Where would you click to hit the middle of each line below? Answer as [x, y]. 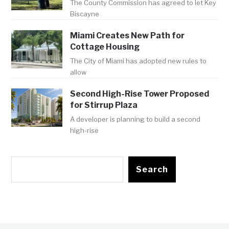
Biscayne [85, 14]
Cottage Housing [105, 47]
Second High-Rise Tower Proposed [140, 94]
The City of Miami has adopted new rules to [139, 61]
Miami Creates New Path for [128, 36]
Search [152, 170]
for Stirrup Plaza [104, 105]
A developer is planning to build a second [135, 119]
